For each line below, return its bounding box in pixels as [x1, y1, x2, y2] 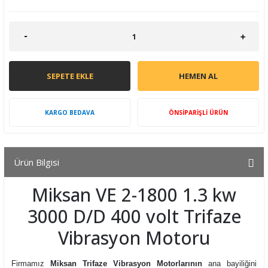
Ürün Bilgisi [14, 156, 59, 168]
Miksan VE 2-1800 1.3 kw [32, 182, 236, 207]
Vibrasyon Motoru [57, 226, 211, 250]
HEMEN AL [179, 70, 218, 81]
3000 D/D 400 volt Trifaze [27, 204, 241, 229]
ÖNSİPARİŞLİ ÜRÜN [169, 108, 228, 117]
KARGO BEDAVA [45, 108, 95, 117]
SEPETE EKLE [46, 70, 93, 81]
